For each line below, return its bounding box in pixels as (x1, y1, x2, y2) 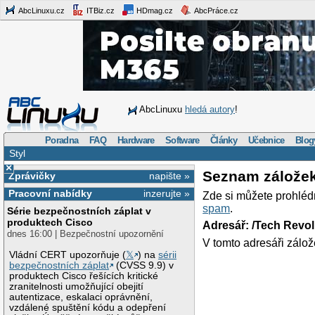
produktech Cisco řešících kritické (9, 270, 159, 281)
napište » (149, 169, 191, 181)
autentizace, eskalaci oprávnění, (9, 291, 153, 302)
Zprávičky (8, 169, 56, 181)
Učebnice (248, 134, 285, 146)
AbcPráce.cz (193, 6, 238, 15)
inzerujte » (143, 188, 191, 200)
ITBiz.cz (84, 6, 115, 15)
